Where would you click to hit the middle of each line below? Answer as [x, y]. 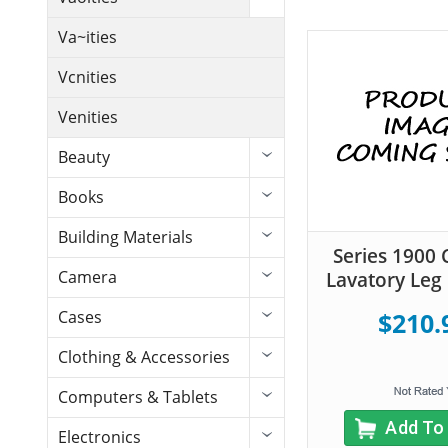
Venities [88, 117]
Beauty [84, 157]
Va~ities [87, 37]
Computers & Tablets [138, 397]
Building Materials [125, 237]
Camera [87, 277]
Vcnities [87, 77]
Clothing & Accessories [144, 357]
